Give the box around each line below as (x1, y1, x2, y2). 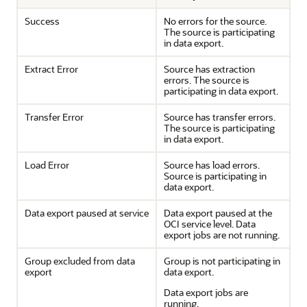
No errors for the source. (164, 14, 267, 27)
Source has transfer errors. (164, 110, 275, 123)
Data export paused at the (164, 206, 272, 219)
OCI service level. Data (164, 217, 256, 230)
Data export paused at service (25, 206, 149, 219)
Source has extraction (164, 62, 255, 75)
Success (25, 14, 60, 27)
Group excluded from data (25, 254, 135, 267)
